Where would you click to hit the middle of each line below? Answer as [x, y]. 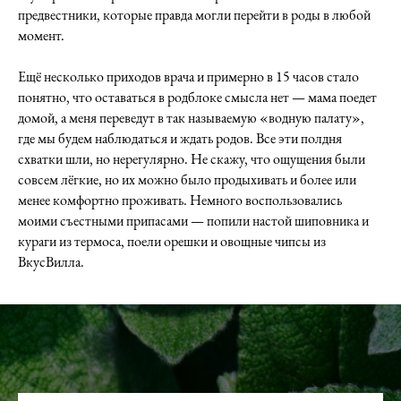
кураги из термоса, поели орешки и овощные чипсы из [172, 241]
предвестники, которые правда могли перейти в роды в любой [194, 15]
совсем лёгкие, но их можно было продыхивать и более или [187, 179]
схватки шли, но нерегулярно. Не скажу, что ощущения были [192, 159]
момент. [41, 35]
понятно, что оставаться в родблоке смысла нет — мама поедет [197, 97]
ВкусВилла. [51, 262]
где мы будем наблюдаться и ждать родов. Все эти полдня [180, 138]
